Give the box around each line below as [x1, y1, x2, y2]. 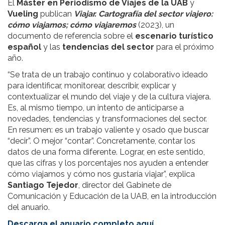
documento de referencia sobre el [8, 31, 135, 41]
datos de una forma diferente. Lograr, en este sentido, [8, 147, 205, 157]
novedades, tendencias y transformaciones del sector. [8, 114, 207, 124]
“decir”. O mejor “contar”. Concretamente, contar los [8, 136, 195, 146]
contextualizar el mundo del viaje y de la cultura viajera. [8, 92, 211, 101]
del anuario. [8, 202, 50, 212]
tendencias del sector [62, 42, 154, 52]
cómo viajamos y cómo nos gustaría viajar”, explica [8, 169, 195, 179]
